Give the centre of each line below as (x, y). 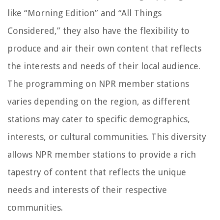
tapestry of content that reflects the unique (97, 172)
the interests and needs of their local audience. (104, 66)
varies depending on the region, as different (99, 102)
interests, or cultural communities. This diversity (107, 137)
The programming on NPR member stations (98, 84)
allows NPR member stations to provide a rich (102, 155)
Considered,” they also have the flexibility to (98, 31)
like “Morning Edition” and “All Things (84, 13)
